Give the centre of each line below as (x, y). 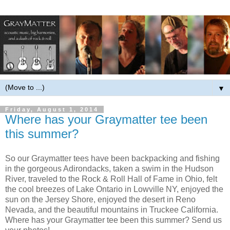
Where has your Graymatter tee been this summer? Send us (113, 220)
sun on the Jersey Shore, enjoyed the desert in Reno (100, 200)
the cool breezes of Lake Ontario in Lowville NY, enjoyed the (114, 189)
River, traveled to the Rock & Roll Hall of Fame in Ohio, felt (111, 179)
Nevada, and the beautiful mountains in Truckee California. (112, 210)
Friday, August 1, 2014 (52, 110)
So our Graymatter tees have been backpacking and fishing (112, 159)
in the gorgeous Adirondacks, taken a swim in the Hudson (109, 169)
